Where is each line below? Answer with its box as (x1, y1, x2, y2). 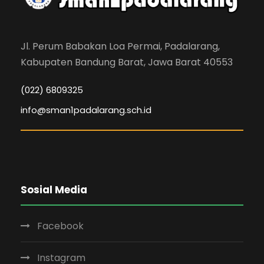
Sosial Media (21, 183, 87, 197)
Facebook (37, 219, 84, 233)
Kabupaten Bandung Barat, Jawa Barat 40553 (21, 55, 233, 69)
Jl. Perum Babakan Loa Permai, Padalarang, (21, 39, 220, 53)
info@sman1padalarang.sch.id (21, 104, 151, 116)
